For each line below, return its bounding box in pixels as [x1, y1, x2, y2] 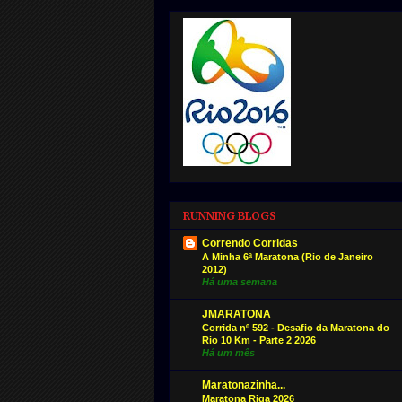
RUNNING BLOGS [183, 208, 276, 223]
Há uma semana [202, 275, 277, 287]
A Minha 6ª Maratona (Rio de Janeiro [202, 250, 373, 262]
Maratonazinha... [202, 378, 285, 391]
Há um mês [202, 346, 255, 358]
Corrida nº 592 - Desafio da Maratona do [202, 321, 389, 333]
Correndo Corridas [202, 236, 298, 249]
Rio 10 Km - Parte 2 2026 [202, 334, 316, 345]
